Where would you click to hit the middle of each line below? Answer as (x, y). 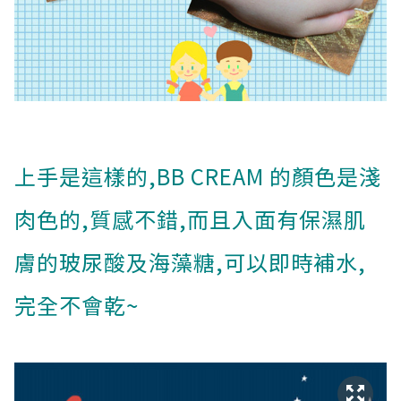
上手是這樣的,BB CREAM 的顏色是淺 (198, 176)
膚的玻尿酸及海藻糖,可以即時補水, (190, 262)
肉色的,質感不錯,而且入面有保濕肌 (190, 219)
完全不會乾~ (77, 305)
